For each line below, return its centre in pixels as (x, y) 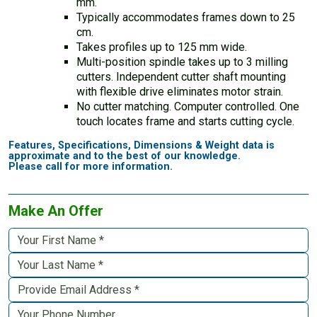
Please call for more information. (91, 166)
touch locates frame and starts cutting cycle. (185, 121)
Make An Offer (56, 211)
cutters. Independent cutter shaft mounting (181, 76)
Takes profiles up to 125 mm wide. (162, 47)
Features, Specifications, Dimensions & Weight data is (142, 145)
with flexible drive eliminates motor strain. (180, 91)
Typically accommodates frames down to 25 (186, 17)
